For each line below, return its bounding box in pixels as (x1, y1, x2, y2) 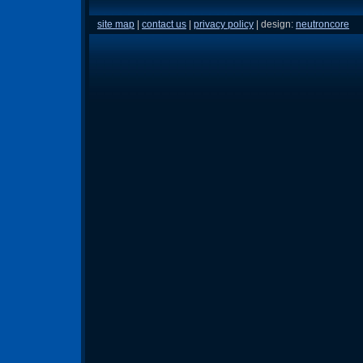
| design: (254, 19, 296, 31)
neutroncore (296, 19, 349, 31)
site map (97, 19, 135, 31)
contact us (142, 19, 186, 31)
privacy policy (194, 19, 254, 31)
